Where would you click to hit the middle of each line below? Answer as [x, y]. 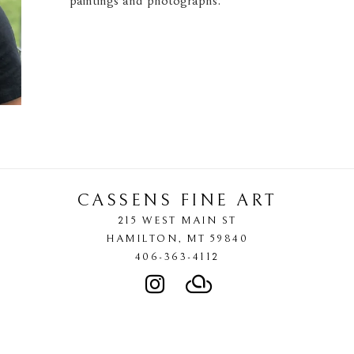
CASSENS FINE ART [177, 200]
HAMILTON [142, 238]
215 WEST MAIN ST [177, 220]
